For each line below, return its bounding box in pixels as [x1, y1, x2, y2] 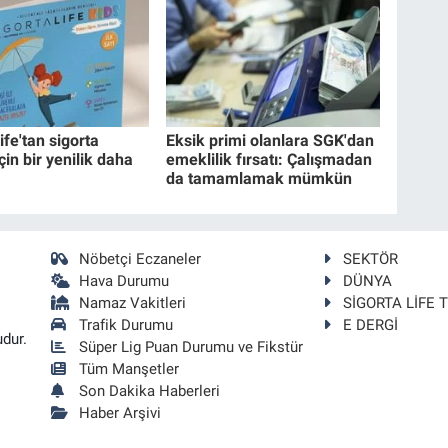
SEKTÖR [343, 249, 399, 268]
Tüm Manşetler [79, 359, 180, 378]
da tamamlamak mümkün [166, 169, 353, 189]
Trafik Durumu [79, 315, 174, 334]
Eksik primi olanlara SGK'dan [166, 131, 375, 151]
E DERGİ [343, 315, 399, 334]
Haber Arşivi [79, 403, 162, 422]
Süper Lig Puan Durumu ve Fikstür [79, 337, 304, 356]
